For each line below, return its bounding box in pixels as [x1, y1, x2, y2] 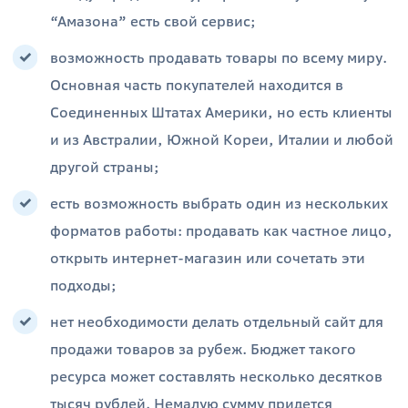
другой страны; [50, 158, 159, 176]
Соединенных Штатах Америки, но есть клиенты [50, 104, 393, 121]
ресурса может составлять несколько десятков [50, 368, 382, 385]
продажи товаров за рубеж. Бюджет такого [50, 341, 356, 358]
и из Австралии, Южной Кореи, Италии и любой [50, 131, 393, 148]
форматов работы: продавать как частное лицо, [50, 222, 393, 240]
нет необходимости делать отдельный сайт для [50, 313, 383, 331]
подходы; [50, 277, 117, 294]
